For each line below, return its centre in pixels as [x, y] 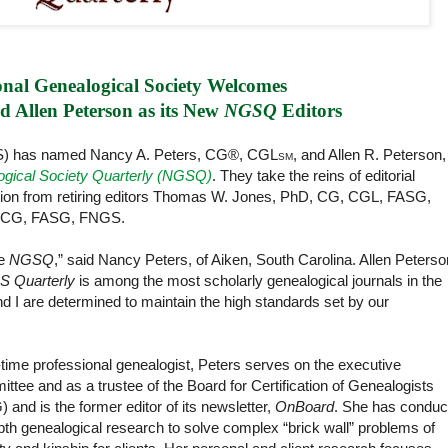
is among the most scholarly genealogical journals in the [258, 281]
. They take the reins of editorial [313, 176]
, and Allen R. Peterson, [369, 155]
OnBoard [305, 407]
